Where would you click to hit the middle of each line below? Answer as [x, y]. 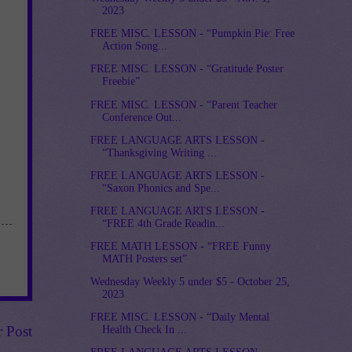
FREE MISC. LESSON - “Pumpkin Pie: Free [193, 34]
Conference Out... [142, 117]
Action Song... [135, 46]
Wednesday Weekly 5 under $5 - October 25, [191, 282]
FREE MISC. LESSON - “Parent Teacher [184, 104]
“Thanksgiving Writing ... [160, 152]
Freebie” [121, 82]
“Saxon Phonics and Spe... [161, 188]
